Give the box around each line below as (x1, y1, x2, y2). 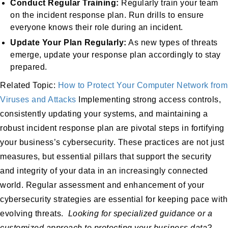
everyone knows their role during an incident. (10, 22, 183, 32)
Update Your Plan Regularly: (10, 38, 127, 47)
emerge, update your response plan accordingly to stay (10, 50, 221, 59)
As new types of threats (126, 38, 218, 47)
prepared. (10, 62, 47, 71)
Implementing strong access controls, (78, 95, 221, 104)
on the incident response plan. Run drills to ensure (10, 10, 204, 19)
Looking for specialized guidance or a (68, 209, 212, 218)
